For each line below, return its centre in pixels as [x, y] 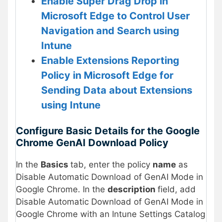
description [133, 190]
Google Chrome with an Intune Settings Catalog [111, 214]
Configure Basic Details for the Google [108, 131]
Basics [55, 165]
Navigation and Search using [110, 30]
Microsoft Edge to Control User [115, 16]
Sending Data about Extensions [117, 90]
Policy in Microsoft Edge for [107, 75]
